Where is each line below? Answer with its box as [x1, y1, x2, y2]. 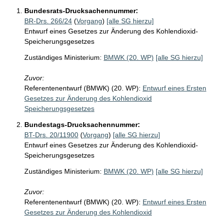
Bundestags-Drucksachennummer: [24, 121, 140, 128]
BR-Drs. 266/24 [24, 17, 72, 25]
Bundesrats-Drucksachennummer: [24, 7, 138, 15]
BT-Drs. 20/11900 [24, 131, 78, 139]
